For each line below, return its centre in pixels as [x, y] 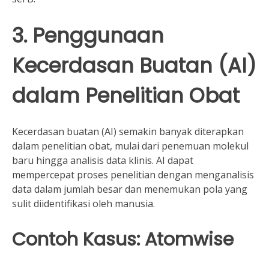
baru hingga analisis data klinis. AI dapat [103, 161]
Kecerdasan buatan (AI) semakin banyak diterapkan [128, 132]
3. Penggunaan [88, 35]
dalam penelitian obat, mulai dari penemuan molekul [130, 146]
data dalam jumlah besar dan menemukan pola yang [130, 189]
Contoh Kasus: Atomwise [123, 240]
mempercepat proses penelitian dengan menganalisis [133, 175]
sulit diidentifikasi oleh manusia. [83, 204]
